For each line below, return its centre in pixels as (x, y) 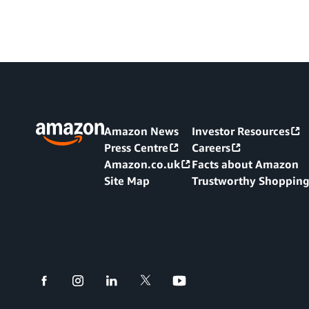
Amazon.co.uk (142, 164)
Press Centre (136, 148)
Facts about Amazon (245, 164)
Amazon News (141, 131)
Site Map (127, 181)
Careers (211, 148)
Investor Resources (241, 131)
